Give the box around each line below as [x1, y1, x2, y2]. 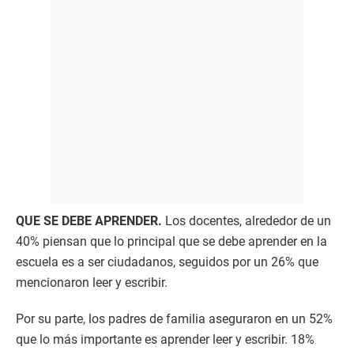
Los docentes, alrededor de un [162, 213, 331, 228]
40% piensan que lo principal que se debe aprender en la [16, 233, 327, 249]
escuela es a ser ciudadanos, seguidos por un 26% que [16, 254, 318, 269]
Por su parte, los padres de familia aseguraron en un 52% [16, 311, 333, 326]
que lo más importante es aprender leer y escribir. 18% [16, 331, 314, 347]
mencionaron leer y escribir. [16, 274, 168, 290]
